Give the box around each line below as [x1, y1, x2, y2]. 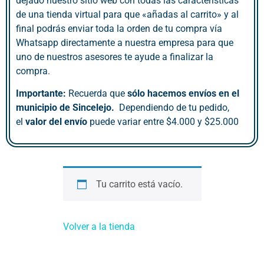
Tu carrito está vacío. [95, 179, 183, 190]
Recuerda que [66, 88, 127, 100]
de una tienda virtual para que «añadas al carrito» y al [16, 8, 239, 20]
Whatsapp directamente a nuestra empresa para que [16, 37, 233, 48]
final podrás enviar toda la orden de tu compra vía [16, 22, 222, 34]
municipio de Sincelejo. [16, 102, 119, 114]
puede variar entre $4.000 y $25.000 [87, 116, 239, 128]
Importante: [16, 88, 66, 100]
